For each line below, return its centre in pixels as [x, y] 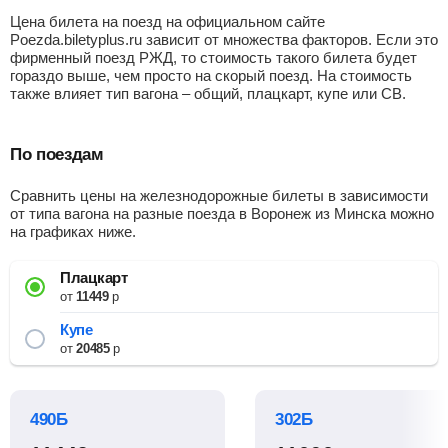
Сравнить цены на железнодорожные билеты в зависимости [219, 195]
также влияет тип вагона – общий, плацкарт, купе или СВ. [208, 93]
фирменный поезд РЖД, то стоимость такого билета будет [213, 57]
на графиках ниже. [73, 231]
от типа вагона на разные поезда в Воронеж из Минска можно [222, 213]
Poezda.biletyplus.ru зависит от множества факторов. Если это [224, 39]
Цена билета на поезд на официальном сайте [167, 21]
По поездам [57, 154]
